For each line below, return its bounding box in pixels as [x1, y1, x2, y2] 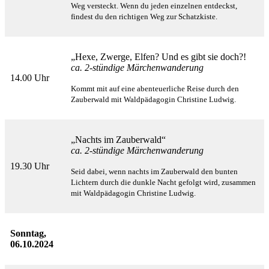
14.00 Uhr [10, 73, 49, 83]
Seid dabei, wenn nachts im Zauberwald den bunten [71, 167, 238, 177]
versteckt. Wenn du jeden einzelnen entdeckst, [87, 1, 237, 11]
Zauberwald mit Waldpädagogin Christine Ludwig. [71, 95, 236, 104]
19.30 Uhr [10, 161, 49, 172]
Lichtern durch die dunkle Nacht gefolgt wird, [71, 178, 222, 187]
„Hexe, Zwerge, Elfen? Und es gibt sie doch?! [71, 52, 249, 62]
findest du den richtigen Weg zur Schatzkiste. [71, 12, 217, 22]
